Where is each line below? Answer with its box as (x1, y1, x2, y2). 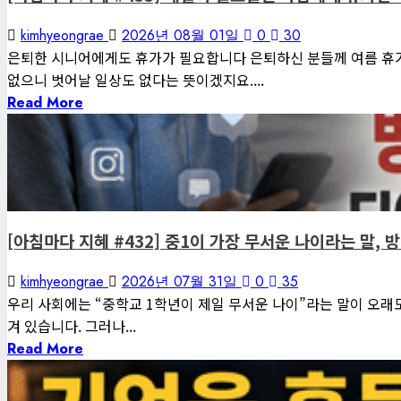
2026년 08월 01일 (122, 24, 243, 46)
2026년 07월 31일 (122, 271, 242, 293)
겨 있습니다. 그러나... (7, 315, 136, 337)
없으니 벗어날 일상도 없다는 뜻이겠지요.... (7, 68, 264, 90)
